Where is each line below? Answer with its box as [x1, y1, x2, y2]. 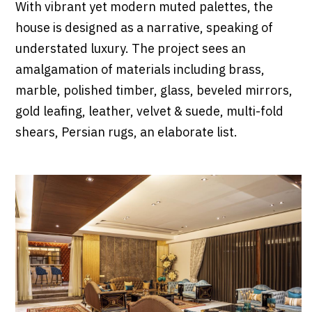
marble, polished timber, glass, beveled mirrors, [15, 81, 292, 102]
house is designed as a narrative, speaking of [15, 18, 273, 40]
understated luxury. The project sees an [15, 39, 246, 61]
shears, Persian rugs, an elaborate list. [15, 123, 237, 144]
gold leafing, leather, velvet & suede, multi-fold [15, 102, 283, 123]
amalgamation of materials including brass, [15, 60, 265, 81]
